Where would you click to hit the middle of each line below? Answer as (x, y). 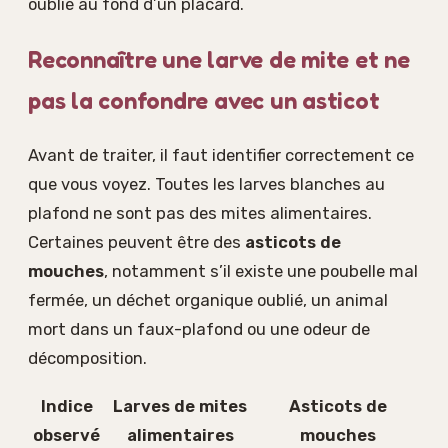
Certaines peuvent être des (136, 241)
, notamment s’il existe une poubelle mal (261, 270)
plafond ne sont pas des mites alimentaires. (200, 212)
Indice (66, 406)
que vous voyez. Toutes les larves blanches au (206, 183)
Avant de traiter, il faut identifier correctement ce (221, 154)
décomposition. (87, 357)
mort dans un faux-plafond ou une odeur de (199, 328)
